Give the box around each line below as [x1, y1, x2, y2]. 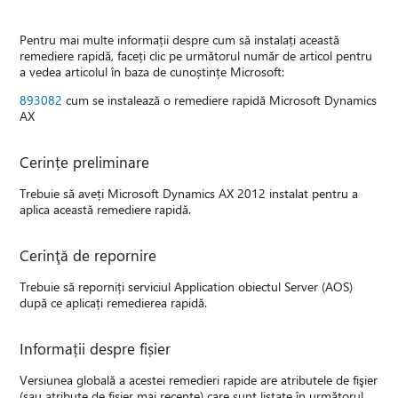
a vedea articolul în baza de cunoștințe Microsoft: [20, 63, 285, 81]
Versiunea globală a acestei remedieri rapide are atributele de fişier [20, 371, 378, 389]
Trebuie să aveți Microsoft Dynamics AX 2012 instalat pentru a [20, 185, 359, 203]
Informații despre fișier [20, 338, 171, 359]
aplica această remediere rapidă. [20, 201, 192, 219]
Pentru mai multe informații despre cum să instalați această [20, 31, 340, 49]
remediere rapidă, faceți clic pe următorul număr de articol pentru [20, 47, 373, 65]
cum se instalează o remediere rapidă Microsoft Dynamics [62, 92, 378, 109]
